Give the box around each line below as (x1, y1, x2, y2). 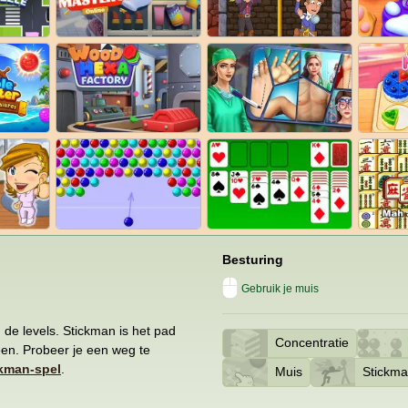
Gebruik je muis (241, 281, 319, 295)
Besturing (222, 251, 283, 267)
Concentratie (274, 335, 349, 351)
